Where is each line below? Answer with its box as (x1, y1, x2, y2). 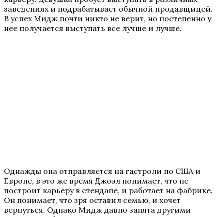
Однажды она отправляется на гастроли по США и (4, 166, 201, 176)
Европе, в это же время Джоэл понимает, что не (4, 176, 188, 186)
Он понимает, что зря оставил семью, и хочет (4, 195, 181, 205)
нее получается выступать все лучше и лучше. (4, 23, 182, 33)
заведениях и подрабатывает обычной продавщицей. (4, 3, 213, 14)
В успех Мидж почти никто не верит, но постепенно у (4, 13, 211, 23)
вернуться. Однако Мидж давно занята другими (4, 205, 191, 215)
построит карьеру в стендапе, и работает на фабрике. (4, 186, 213, 195)
